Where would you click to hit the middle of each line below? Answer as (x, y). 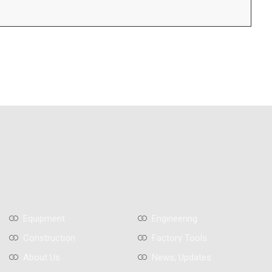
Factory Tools (180, 238)
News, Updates (182, 258)
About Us (41, 258)
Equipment (44, 219)
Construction (49, 238)
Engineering (175, 219)
